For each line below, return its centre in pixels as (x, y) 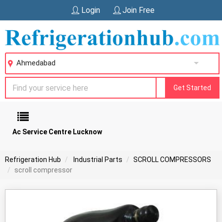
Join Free (138, 10)
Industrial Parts (97, 160)
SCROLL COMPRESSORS (172, 160)
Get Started (192, 88)
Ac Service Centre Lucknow (57, 132)
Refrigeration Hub (33, 160)
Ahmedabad (36, 63)
